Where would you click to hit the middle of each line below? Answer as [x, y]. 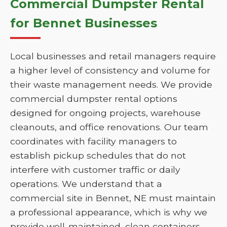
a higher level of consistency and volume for [110, 70]
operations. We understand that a [86, 184]
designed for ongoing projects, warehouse [105, 113]
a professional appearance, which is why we [109, 212]
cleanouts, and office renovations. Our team [109, 127]
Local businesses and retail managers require [113, 56]
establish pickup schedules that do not [98, 155]
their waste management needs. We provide [111, 84]
